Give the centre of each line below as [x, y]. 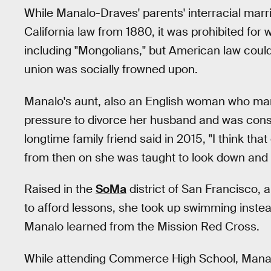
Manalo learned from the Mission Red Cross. [142, 227]
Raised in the [60, 189]
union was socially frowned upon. [111, 70]
